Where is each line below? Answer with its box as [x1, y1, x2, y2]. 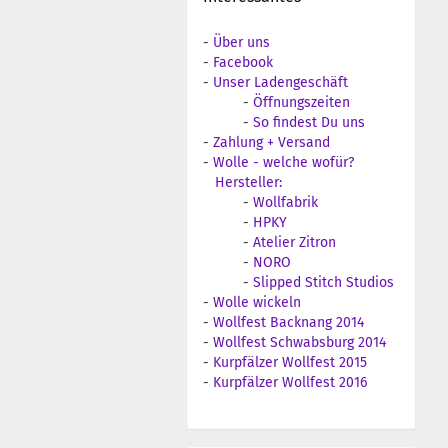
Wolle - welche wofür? [213, 154, 354, 171]
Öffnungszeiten [253, 94, 350, 111]
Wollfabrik [253, 194, 318, 211]
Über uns [213, 34, 270, 51]
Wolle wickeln [213, 294, 301, 311]
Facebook [213, 54, 273, 71]
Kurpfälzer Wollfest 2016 [213, 374, 367, 391]
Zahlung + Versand [213, 134, 330, 151]
